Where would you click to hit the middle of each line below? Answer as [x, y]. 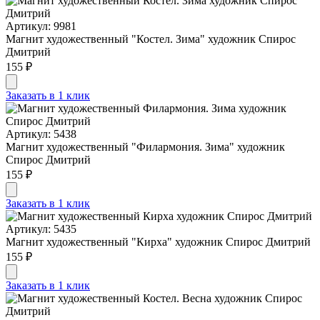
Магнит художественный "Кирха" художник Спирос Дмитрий [158, 241]
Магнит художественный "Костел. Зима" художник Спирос [151, 39]
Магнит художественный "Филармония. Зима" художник [145, 146]
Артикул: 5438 [41, 134]
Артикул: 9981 [41, 26]
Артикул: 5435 [41, 229]
